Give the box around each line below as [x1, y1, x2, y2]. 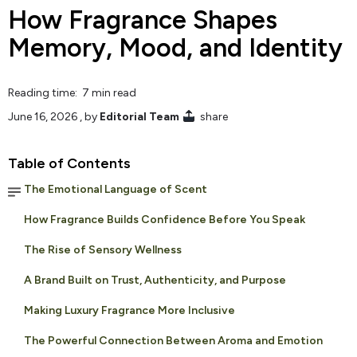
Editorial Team [100, 109, 179, 124]
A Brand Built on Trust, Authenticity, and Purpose [24, 273, 286, 287]
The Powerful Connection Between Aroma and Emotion [24, 333, 323, 347]
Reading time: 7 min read [8, 85, 136, 100]
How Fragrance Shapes [8, 4, 277, 35]
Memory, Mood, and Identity [8, 32, 343, 63]
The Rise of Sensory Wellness [24, 242, 182, 257]
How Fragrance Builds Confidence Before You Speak [24, 212, 305, 226]
